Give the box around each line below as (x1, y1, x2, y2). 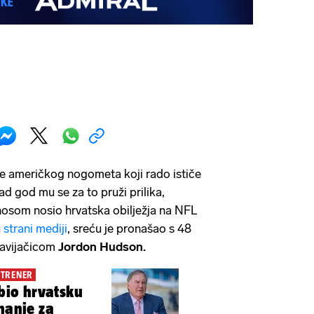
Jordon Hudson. (58, 239, 146, 254)
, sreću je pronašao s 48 (67, 221, 191, 235)
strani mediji (4, 221, 67, 235)
